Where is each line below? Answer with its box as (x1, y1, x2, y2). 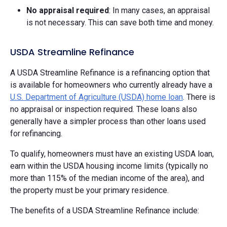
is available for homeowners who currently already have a (10, 80, 212, 90)
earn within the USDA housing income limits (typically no (10, 161, 208, 171)
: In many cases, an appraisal (109, 6, 210, 16)
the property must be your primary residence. (10, 185, 169, 196)
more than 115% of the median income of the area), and (10, 173, 204, 183)
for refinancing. (10, 129, 62, 139)
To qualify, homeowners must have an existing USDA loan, (10, 149, 214, 159)
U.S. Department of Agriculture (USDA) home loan (10, 92, 183, 102)
